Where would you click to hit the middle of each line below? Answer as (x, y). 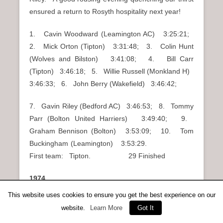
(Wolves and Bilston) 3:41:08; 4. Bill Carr (111, 58)
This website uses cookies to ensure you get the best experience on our (111, 195)
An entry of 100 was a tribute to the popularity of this (111, 200)
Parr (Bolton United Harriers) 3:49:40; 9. (111, 118)
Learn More (106, 208)
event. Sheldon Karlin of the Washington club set (111, 213)
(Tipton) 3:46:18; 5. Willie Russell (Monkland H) (111, 71)
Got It (146, 208)
